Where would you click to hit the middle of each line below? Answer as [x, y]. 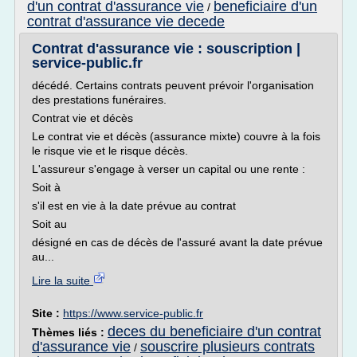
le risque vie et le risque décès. [110, 151]
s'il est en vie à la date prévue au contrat [134, 206]
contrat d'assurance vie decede [126, 22]
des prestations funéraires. [99, 100]
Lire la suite [63, 280]
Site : [47, 313]
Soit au [49, 224]
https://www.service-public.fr [133, 313]
